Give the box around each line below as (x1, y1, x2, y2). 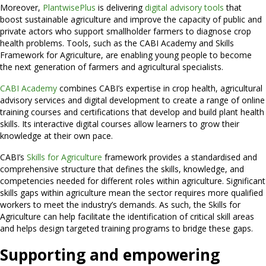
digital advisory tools (145, 2, 224, 13)
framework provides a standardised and (104, 151, 257, 163)
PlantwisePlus (43, 2, 96, 13)
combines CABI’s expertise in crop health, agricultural (59, 83, 262, 94)
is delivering (96, 2, 145, 13)
